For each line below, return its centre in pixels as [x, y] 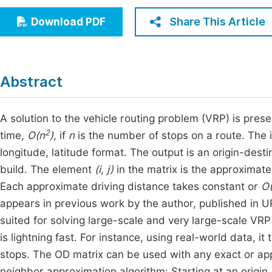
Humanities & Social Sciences [87, 34]
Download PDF [68, 22]
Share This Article [217, 22]
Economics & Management [80, 12]
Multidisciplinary [57, 57]
